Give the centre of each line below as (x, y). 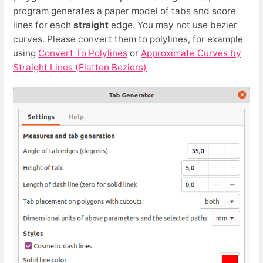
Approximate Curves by (191, 53)
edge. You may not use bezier (173, 25)
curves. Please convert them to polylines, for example (128, 39)
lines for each (43, 25)
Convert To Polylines (83, 53)
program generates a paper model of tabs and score (124, 11)
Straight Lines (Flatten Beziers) (80, 67)
